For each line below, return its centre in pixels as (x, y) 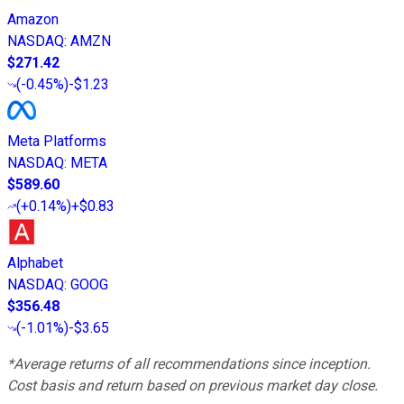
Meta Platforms (57, 141)
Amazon (33, 19)
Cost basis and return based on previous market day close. (193, 385)
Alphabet (35, 262)
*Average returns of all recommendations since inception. (189, 363)
